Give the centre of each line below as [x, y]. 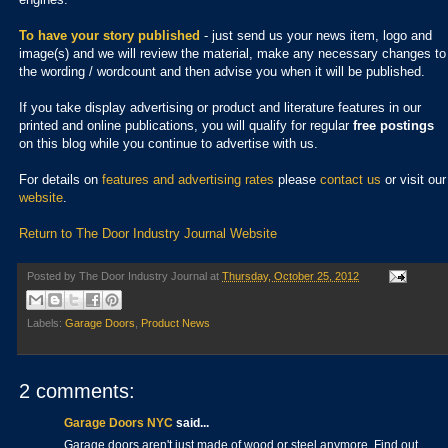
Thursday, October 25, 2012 [290, 275]
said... [191, 422]
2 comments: [77, 390]
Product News [175, 322]
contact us [350, 179]
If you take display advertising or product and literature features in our [220, 107]
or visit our [413, 179]
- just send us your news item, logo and [316, 35]
